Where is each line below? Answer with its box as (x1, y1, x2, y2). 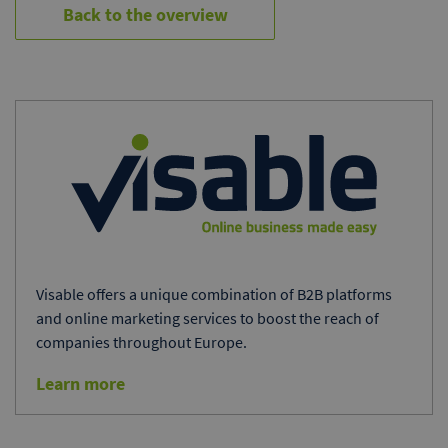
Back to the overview (62, 3, 228, 26)
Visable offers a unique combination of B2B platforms (36, 284, 392, 305)
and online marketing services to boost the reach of (36, 308, 379, 329)
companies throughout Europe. (36, 332, 247, 353)
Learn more (36, 372, 125, 396)
